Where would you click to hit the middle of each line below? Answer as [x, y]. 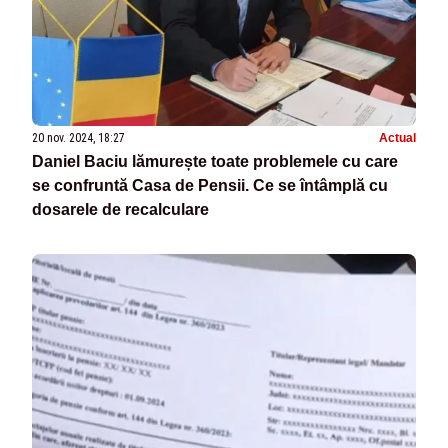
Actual [397, 138]
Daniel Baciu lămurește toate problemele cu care [215, 162]
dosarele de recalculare [120, 210]
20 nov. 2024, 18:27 [78, 138]
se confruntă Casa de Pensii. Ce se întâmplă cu [210, 186]
